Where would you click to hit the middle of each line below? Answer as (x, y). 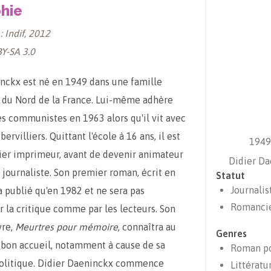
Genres (231, 233)
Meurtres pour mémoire (67, 227)
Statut (230, 175)
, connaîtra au (147, 227)
